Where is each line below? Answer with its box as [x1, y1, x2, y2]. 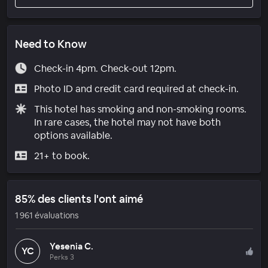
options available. [33, 129, 112, 142]
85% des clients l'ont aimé [15, 191, 143, 206]
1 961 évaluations [15, 209, 78, 221]
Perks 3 [50, 252, 74, 262]
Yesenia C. [50, 240, 93, 252]
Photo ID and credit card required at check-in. [33, 82, 239, 95]
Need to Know [15, 36, 87, 51]
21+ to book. [33, 149, 90, 162]
